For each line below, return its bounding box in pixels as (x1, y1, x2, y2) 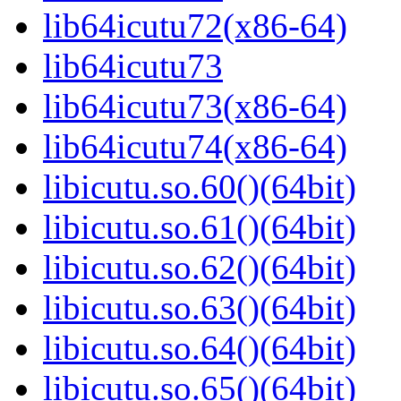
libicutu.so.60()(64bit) (43, 167, 356, 207)
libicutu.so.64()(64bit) (43, 328, 356, 368)
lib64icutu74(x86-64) (43, 127, 347, 166)
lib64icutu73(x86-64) (43, 87, 347, 126)
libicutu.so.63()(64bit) (43, 288, 356, 328)
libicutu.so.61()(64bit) (43, 208, 356, 247)
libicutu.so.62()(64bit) (43, 248, 356, 287)
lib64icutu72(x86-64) (43, 6, 347, 46)
